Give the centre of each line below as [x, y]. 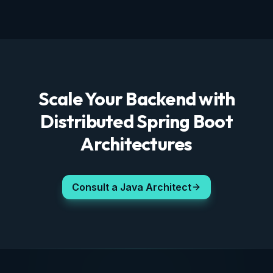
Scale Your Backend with [136, 99]
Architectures [136, 144]
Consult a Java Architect [132, 187]
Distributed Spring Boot [136, 121]
